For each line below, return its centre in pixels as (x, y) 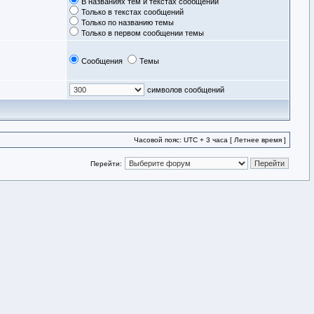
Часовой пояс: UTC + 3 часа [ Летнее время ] (210, 140)
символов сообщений (186, 90)
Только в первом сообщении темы (143, 33)
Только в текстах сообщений (132, 12)
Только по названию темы (128, 22)
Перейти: (106, 164)
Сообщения (102, 61)
